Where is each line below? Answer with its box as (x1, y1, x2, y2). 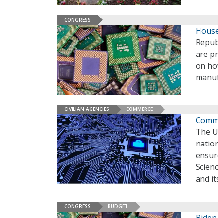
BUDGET (108, 203, 128, 210)
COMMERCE (126, 106, 153, 113)
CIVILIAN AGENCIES (64, 106, 109, 113)
